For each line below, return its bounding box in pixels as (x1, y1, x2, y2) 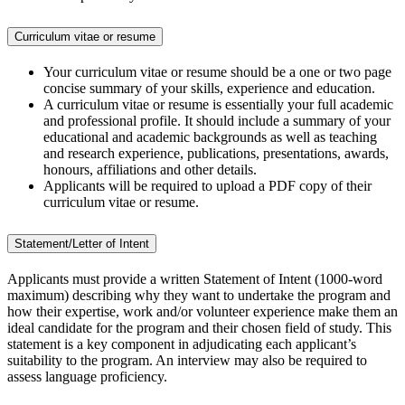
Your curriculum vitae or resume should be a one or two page (43, 63, 391, 80)
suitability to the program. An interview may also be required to (7, 352, 367, 368)
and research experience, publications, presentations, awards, (43, 145, 389, 161)
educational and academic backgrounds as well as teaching (43, 128, 377, 145)
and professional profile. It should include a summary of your (43, 112, 391, 128)
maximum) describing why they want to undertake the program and (7, 287, 391, 303)
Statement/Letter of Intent (14, 236, 149, 250)
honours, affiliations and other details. (43, 161, 257, 177)
